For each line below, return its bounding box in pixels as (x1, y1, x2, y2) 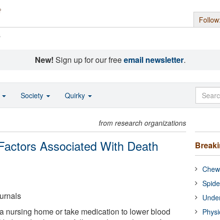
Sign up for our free (53, 54, 124, 65)
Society (21, 90, 45, 100)
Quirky (65, 90, 87, 100)
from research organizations (99, 118, 187, 128)
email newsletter (123, 54, 184, 65)
